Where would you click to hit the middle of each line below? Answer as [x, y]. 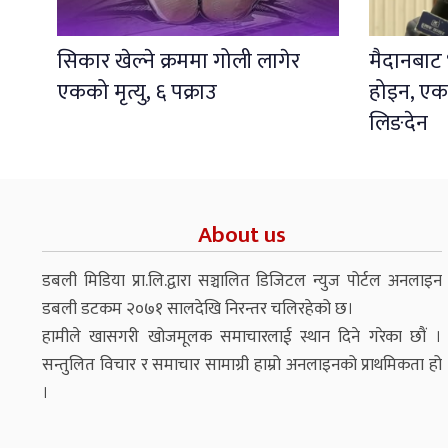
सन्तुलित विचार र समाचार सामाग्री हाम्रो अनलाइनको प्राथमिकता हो [242, 364]
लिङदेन [399, 123]
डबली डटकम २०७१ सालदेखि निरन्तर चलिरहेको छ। [198, 308]
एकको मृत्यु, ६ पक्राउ [137, 92]
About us [242, 234]
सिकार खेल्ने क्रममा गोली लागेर [178, 61]
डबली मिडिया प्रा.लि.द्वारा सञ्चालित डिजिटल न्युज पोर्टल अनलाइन [242, 280]
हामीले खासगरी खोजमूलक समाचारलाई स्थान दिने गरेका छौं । [242, 336]
